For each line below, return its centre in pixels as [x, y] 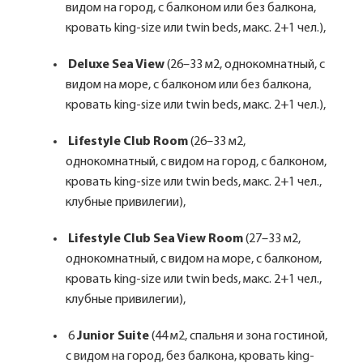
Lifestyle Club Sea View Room [156, 239]
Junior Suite [112, 336]
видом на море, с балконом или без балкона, [188, 85]
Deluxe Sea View [116, 65]
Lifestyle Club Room [128, 142]
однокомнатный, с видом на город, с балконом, [196, 162]
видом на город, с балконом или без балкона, [191, 8]
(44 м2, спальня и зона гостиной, [238, 336]
